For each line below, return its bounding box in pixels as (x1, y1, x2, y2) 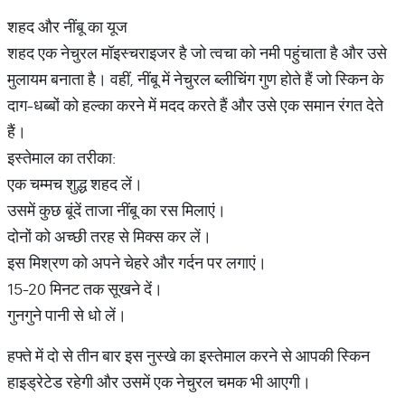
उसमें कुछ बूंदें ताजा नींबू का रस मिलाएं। (7, 200, 226, 221)
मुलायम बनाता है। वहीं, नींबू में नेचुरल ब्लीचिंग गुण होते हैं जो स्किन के (7, 69, 383, 89)
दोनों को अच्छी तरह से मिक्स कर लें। (7, 226, 212, 247)
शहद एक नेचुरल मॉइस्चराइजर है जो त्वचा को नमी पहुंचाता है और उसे (7, 42, 387, 63)
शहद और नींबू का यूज (7, 16, 127, 37)
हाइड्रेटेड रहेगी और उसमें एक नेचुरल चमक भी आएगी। (7, 372, 311, 392)
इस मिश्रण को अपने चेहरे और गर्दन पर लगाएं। (7, 252, 267, 273)
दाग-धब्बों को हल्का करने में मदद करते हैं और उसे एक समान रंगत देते (7, 95, 383, 116)
